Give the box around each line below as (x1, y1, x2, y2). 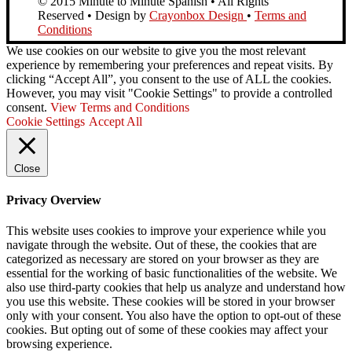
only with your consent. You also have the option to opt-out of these (6, 309, 341, 323)
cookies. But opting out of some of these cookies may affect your (6, 323, 328, 337)
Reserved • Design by (38, 8, 149, 22)
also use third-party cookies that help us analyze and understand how (6, 280, 346, 295)
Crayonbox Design (149, 8, 247, 22)
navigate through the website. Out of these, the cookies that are (6, 238, 317, 252)
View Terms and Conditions (50, 100, 189, 114)
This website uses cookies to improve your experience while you (6, 224, 326, 238)
